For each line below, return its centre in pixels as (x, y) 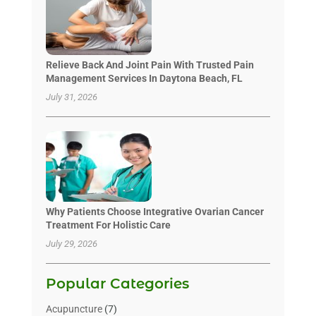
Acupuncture (74, 309)
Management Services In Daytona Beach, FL (144, 78)
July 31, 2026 (71, 97)
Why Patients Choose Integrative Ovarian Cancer (154, 211)
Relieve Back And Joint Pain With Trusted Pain (150, 65)
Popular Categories (117, 283)
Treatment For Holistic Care (108, 225)
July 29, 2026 (71, 243)
